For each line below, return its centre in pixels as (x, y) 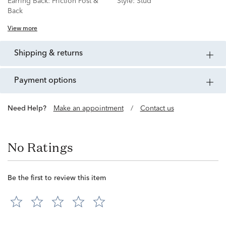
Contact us (157, 109)
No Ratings (41, 148)
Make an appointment (88, 109)
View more (22, 29)
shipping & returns (51, 54)
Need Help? (30, 109)
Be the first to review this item (57, 178)
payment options (48, 81)
